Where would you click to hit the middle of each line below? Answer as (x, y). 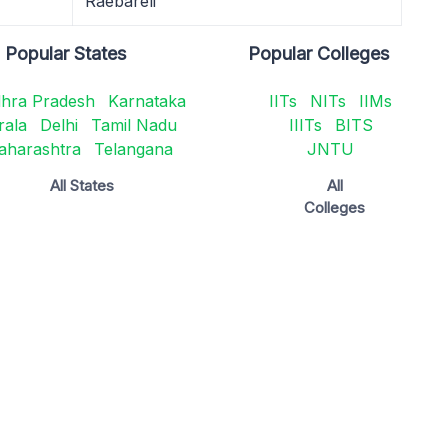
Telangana (133, 149)
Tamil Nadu (133, 125)
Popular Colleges (319, 53)
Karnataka (146, 101)
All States (81, 185)
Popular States (66, 53)
